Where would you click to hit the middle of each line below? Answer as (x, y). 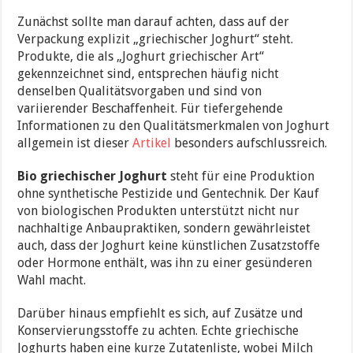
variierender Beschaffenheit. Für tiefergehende (150, 108)
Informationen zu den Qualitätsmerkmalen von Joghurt (174, 125)
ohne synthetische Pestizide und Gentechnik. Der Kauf (169, 193)
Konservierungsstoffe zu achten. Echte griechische (158, 330)
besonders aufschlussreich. (249, 143)
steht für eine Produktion (241, 176)
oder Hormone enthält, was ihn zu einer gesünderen (165, 262)
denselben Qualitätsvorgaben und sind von (140, 91)
